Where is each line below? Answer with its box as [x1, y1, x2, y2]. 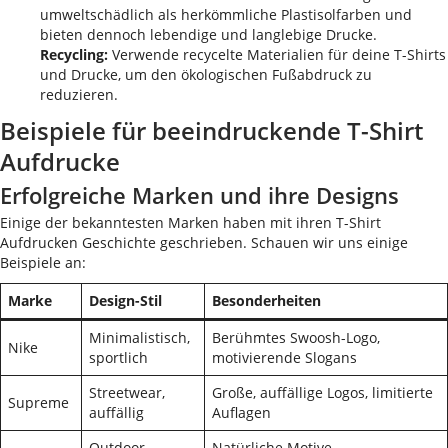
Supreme [8, 393, 69, 412]
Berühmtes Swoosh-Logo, [212, 328, 380, 347]
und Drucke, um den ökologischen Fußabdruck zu [40, 65, 372, 84]
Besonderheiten [212, 291, 321, 310]
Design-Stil [89, 291, 162, 310]
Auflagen [212, 403, 271, 422]
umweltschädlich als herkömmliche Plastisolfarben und [40, 5, 412, 24]
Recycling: [40, 45, 108, 64]
